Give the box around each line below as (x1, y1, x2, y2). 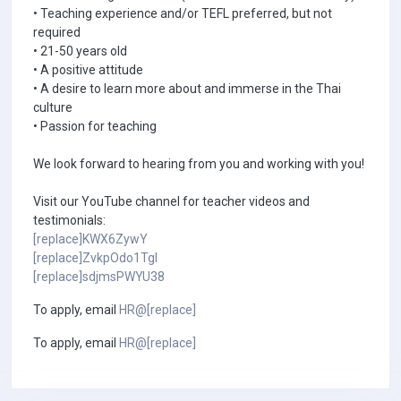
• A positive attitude (33, 63, 143, 77)
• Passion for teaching (33, 119, 157, 133)
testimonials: (33, 213, 106, 227)
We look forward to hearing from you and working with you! (33, 157, 364, 171)
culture (33, 100, 73, 115)
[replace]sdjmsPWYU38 (33, 269, 165, 284)
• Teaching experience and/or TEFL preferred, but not (33, 6, 332, 21)
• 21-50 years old (33, 44, 127, 58)
